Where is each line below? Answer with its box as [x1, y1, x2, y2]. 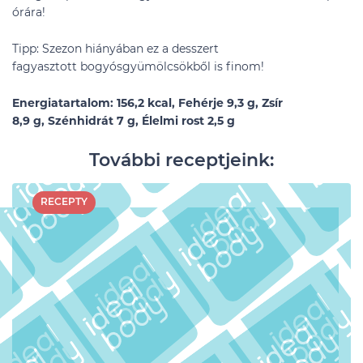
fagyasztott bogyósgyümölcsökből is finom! [12, 59, 264, 74]
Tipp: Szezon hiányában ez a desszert [12, 41, 219, 56]
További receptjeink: [89, 149, 274, 171]
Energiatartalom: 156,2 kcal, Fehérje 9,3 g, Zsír [12, 96, 283, 110]
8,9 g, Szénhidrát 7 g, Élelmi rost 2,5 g [12, 113, 235, 128]
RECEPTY [41, 195, 88, 207]
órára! [12, 5, 45, 19]
